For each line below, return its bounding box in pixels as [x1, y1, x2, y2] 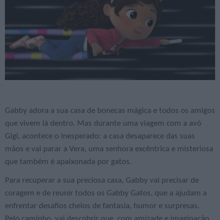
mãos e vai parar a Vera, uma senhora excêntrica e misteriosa [5, 145, 213, 154]
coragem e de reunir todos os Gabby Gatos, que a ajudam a [5, 189, 207, 198]
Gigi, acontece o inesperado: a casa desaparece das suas [5, 132, 195, 141]
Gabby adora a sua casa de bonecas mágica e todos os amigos [5, 107, 215, 115]
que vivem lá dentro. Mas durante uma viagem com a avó [5, 119, 201, 128]
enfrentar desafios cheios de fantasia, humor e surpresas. [5, 202, 199, 211]
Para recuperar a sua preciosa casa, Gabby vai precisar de [5, 176, 199, 185]
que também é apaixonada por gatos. [5, 158, 132, 166]
